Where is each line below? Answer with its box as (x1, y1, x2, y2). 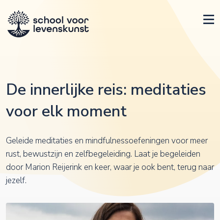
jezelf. (6, 175, 27, 187)
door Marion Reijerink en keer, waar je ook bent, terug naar (6, 162, 214, 173)
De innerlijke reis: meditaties (6, 79, 206, 101)
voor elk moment (6, 101, 127, 122)
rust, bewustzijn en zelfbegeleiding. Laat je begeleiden (6, 148, 200, 160)
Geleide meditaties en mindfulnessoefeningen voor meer (6, 135, 208, 147)
